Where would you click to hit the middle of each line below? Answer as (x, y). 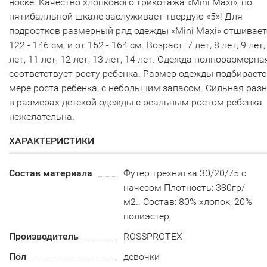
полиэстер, (148, 216)
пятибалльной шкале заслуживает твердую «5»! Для (126, 16)
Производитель (44, 236)
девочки (142, 257)
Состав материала (51, 173)
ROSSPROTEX (153, 236)
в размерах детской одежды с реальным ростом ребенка (136, 102)
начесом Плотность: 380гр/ (184, 187)
